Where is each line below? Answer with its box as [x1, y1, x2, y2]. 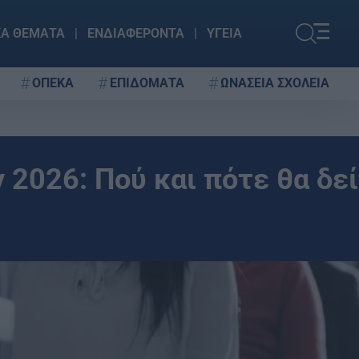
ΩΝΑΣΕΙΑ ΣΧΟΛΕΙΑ [220, 75, 329, 91]
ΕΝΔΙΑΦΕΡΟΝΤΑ [87, 26, 184, 41]
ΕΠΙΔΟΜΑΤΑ [110, 75, 184, 91]
